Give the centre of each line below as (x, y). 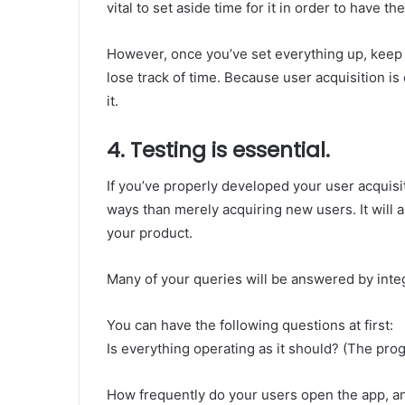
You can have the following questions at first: (250, 325)
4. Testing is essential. (218, 150)
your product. (150, 233)
